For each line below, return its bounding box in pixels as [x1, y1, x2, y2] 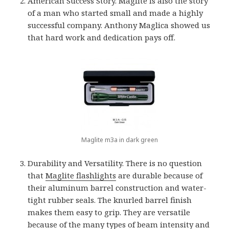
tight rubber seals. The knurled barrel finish [28, 194, 192, 205]
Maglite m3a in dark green [81, 135, 158, 144]
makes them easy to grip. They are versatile [28, 207, 191, 217]
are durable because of [116, 170, 203, 180]
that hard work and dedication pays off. [28, 32, 176, 42]
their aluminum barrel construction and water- [28, 182, 207, 193]
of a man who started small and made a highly [28, 7, 203, 18]
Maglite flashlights [45, 170, 117, 180]
